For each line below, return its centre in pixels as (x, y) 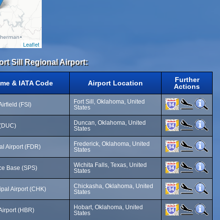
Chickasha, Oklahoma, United (113, 186)
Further (187, 80)
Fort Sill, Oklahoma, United (109, 102)
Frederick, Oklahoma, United (112, 144)
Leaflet (31, 44)
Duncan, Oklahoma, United (110, 123)
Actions (187, 86)
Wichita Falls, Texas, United (110, 165)
